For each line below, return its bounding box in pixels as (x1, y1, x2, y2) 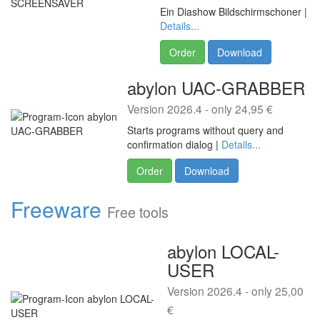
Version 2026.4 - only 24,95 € (127, 101, 273, 116)
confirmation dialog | (127, 137, 221, 151)
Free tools (107, 202, 169, 222)
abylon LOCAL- (167, 239, 279, 264)
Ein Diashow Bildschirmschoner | (160, 4, 307, 19)
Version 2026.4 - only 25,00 (167, 283, 304, 299)
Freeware (11, 194, 101, 224)
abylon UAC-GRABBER (127, 75, 305, 100)
